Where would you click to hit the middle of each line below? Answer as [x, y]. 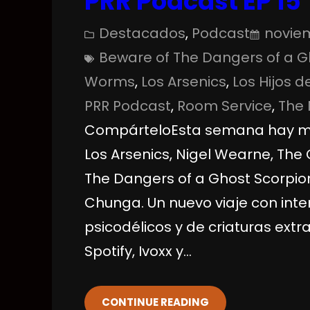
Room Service [225, 106]
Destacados [143, 33]
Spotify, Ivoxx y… [138, 251]
